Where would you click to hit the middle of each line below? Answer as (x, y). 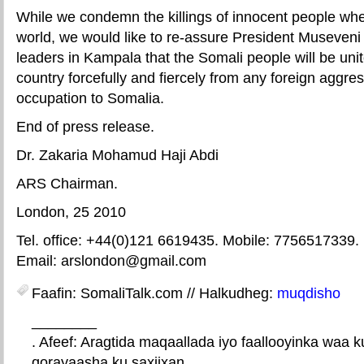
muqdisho (309, 293)
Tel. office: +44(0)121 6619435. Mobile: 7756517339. (188, 240)
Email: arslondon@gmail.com (111, 260)
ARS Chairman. (67, 183)
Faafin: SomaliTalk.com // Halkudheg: (154, 293)
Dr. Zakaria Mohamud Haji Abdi (117, 155)
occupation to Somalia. (90, 98)
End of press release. (85, 126)
